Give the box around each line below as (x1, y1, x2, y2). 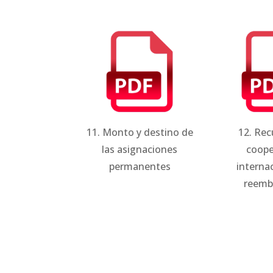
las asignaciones (102, 142, 178, 156)
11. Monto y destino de (86, 125, 193, 139)
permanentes (108, 159, 171, 173)
